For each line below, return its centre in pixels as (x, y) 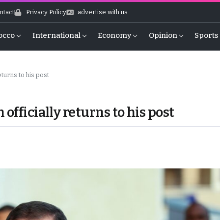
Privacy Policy (46, 12)
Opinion (163, 35)
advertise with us (103, 12)
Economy (115, 35)
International (56, 35)
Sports (207, 35)
